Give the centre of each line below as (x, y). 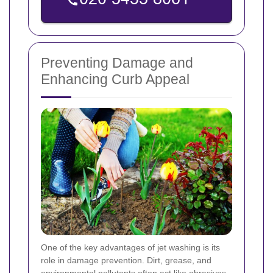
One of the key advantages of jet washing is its (130, 248)
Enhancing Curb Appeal (115, 80)
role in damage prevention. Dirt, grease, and (126, 261)
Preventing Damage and (117, 63)
